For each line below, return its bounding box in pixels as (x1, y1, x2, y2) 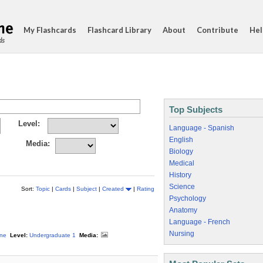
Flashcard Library (87, 25, 151, 35)
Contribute (197, 25, 238, 35)
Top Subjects (169, 104, 222, 114)
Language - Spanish (169, 124, 234, 132)
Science (169, 183, 195, 191)
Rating (137, 186, 154, 192)
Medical (169, 159, 194, 167)
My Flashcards (23, 25, 76, 35)
